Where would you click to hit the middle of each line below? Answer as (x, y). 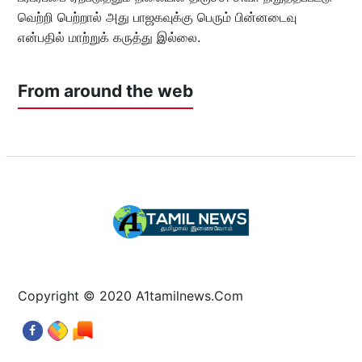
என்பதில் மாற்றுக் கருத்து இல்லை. (109, 37)
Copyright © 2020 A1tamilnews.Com (130, 295)
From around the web (105, 90)
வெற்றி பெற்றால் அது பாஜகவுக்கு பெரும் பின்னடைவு (157, 17)
